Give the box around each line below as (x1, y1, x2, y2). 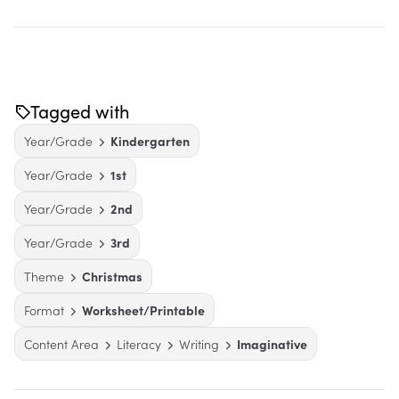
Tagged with (30, 99, 130, 123)
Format (24, 301, 64, 319)
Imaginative (237, 335, 307, 353)
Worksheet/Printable (82, 301, 205, 319)
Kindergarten (110, 132, 190, 150)
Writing (179, 335, 219, 353)
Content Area (24, 335, 99, 353)
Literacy (117, 335, 161, 353)
